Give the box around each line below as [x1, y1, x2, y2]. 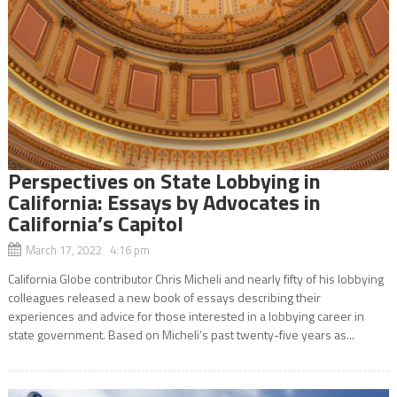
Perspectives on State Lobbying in [7, 164, 321, 197]
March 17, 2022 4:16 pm [25, 240, 150, 259]
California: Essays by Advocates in [7, 185, 321, 218]
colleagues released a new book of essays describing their [7, 287, 321, 307]
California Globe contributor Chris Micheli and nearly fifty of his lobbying [7, 269, 384, 288]
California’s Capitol [7, 206, 183, 239]
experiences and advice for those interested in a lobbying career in [7, 306, 364, 325]
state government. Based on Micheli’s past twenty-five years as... [7, 324, 354, 344]
